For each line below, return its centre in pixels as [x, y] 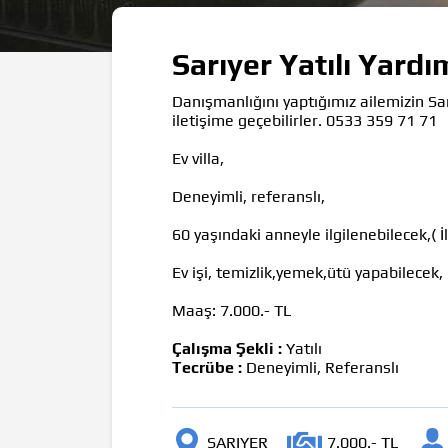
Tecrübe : [207, 367]
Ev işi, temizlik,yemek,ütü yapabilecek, [307, 272]
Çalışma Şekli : [227, 348]
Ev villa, [198, 158]
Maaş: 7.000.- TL [233, 310]
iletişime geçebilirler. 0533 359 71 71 [306, 120]
